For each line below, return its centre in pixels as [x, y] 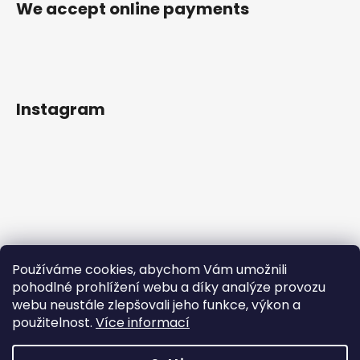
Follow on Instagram [192, 338]
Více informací [143, 323]
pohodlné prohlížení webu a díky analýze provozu [169, 287]
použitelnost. [54, 323]
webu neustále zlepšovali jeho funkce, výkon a [156, 305]
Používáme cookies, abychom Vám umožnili [149, 270]
